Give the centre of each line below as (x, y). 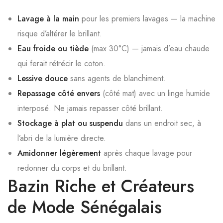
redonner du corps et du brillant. (72, 168)
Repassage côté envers (59, 93)
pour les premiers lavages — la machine (147, 19)
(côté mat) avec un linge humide (155, 93)
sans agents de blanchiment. (117, 78)
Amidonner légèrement (59, 153)
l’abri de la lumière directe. (62, 138)
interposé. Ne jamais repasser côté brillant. (90, 108)
